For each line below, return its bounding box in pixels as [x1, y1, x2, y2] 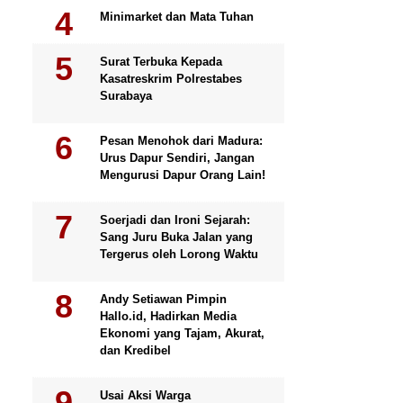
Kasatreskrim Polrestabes [100, 72, 242, 85]
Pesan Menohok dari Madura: [100, 134, 263, 148]
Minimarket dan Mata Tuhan [100, 10, 254, 23]
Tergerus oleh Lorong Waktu [100, 247, 258, 261]
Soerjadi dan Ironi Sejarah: [100, 213, 250, 227]
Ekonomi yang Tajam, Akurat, [100, 327, 264, 340]
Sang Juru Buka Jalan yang [100, 230, 253, 244]
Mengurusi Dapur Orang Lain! [100, 168, 265, 182]
